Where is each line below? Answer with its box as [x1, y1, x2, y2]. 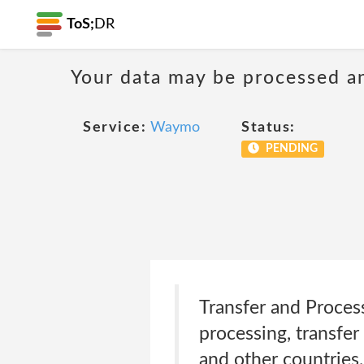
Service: [83, 120, 146, 135]
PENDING [262, 143, 318, 154]
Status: [241, 120, 296, 135]
